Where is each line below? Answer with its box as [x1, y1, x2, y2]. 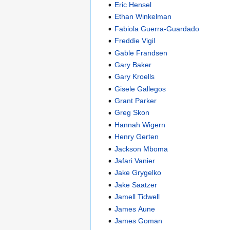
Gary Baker [114, 60, 152, 69]
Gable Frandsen [114, 48, 168, 57]
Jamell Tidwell [114, 193, 160, 201]
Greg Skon [114, 108, 150, 117]
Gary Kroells [114, 72, 155, 81]
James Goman [114, 217, 163, 225]
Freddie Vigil [114, 36, 156, 45]
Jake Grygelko [114, 168, 162, 177]
